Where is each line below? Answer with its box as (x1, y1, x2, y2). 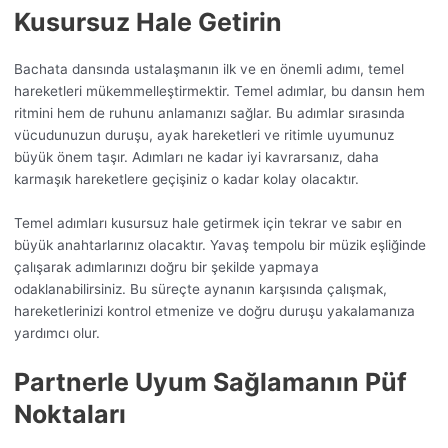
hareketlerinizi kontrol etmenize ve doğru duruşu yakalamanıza (13, 303, 415, 320)
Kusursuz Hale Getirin (13, 7, 282, 38)
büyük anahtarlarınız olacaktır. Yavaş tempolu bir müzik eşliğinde (13, 237, 426, 254)
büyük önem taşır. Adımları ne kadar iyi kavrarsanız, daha (13, 149, 379, 166)
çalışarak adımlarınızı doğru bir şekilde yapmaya (13, 259, 319, 276)
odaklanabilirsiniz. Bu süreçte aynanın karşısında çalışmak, (13, 281, 387, 298)
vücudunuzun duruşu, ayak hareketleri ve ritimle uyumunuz (13, 127, 394, 144)
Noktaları (13, 398, 126, 429)
